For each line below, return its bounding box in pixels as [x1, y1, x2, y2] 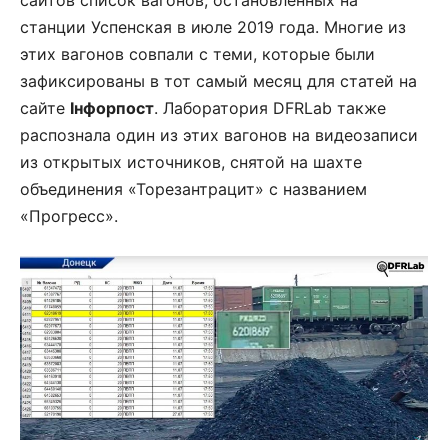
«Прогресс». [20, 206, 118, 227]
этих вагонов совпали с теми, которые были [20, 44, 375, 65]
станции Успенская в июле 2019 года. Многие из [20, 17, 406, 38]
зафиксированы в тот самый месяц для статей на [20, 71, 417, 92]
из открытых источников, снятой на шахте [20, 152, 362, 173]
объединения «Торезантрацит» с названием [20, 179, 367, 200]
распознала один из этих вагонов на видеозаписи [20, 125, 418, 146]
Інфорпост [70, 98, 154, 119]
